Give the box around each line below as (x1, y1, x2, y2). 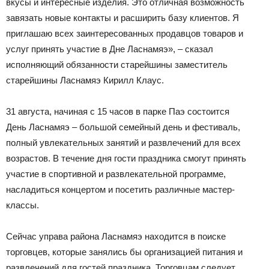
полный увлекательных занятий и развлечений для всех (6, 138, 241, 148)
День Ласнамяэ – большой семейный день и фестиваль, (6, 122, 240, 133)
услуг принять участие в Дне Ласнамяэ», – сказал (6, 44, 213, 55)
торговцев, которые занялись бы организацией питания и (6, 247, 243, 258)
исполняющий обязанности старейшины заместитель (6, 59, 228, 70)
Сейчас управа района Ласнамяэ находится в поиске (6, 231, 226, 242)
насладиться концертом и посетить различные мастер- (6, 184, 235, 195)
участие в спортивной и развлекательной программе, (6, 169, 226, 180)
